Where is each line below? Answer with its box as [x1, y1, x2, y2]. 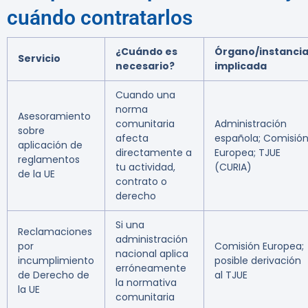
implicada [214, 59, 267, 74]
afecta [115, 131, 148, 146]
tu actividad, [115, 160, 175, 175]
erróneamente [115, 261, 186, 276]
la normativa [115, 276, 177, 290]
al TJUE [214, 268, 247, 283]
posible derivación [214, 254, 301, 268]
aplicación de [18, 138, 82, 153]
